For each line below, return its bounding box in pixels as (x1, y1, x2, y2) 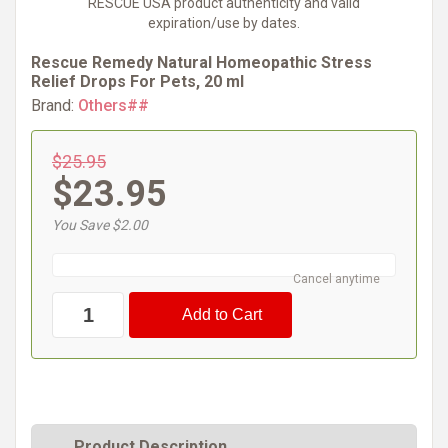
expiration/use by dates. (148, 15, 300, 31)
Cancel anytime (293, 272, 380, 286)
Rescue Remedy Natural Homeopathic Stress (31, 53, 372, 72)
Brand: (31, 96, 74, 115)
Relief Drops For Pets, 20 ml (31, 72, 244, 91)
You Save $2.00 (52, 217, 148, 233)
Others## (78, 96, 149, 115)
